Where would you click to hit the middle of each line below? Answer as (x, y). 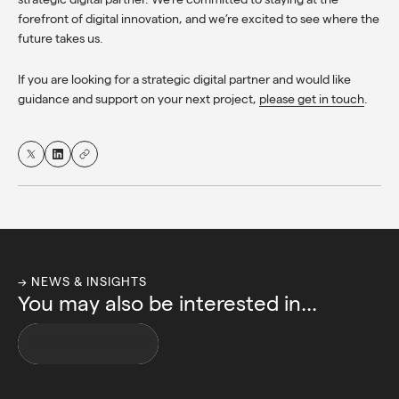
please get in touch (312, 98)
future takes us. (61, 38)
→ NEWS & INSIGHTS (82, 281)
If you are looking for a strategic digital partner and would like (184, 79)
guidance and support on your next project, (138, 98)
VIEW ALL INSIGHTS (88, 343)
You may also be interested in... (167, 303)
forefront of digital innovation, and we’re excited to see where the (199, 18)
